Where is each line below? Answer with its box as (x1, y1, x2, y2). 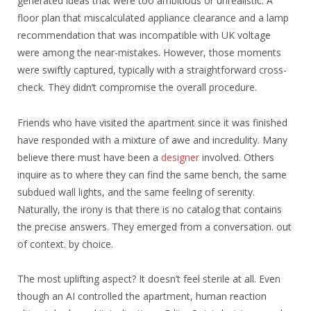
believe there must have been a (17, 150, 161, 164)
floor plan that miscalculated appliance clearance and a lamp (17, 10, 289, 24)
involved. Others (199, 150, 274, 164)
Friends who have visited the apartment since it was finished (17, 115, 287, 129)
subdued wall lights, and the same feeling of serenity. (17, 185, 255, 199)
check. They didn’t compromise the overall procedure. (17, 80, 257, 94)
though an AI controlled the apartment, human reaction (17, 289, 267, 303)
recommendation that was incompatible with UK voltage (17, 28, 271, 42)
